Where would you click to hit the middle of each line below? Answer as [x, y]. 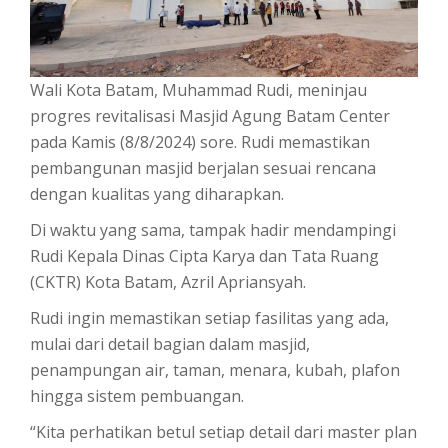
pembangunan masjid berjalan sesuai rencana [203, 167]
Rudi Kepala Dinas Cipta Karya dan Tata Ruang [204, 255]
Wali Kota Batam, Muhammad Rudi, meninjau [198, 89]
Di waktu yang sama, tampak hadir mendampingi [213, 229]
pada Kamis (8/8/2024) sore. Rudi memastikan [200, 141]
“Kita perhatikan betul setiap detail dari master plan [223, 431]
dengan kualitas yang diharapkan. [157, 193]
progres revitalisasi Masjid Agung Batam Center [210, 115]
